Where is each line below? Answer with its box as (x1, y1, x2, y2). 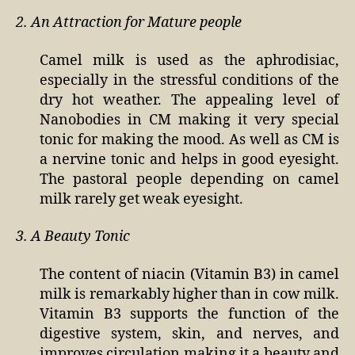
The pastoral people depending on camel (40, 170, 339, 189)
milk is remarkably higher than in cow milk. (40, 284, 339, 303)
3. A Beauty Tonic (16, 227, 130, 246)
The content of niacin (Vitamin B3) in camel (40, 265, 339, 284)
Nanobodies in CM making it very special (40, 110, 339, 129)
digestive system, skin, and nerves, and (40, 324, 339, 343)
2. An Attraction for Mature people (16, 13, 242, 32)
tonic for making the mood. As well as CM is (40, 130, 339, 149)
